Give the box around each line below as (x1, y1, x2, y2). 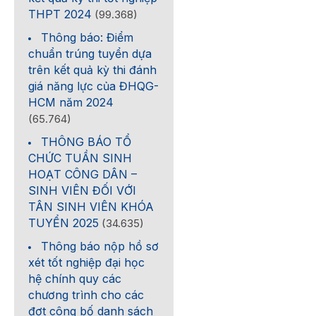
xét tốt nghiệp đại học (28, 255, 145, 269)
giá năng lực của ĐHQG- (28, 79, 159, 93)
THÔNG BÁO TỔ (41, 135, 132, 149)
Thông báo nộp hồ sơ (41, 239, 159, 253)
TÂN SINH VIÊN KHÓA (28, 200, 154, 214)
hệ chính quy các (28, 272, 122, 286)
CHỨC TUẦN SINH (28, 151, 133, 165)
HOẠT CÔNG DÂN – (28, 167, 138, 181)
